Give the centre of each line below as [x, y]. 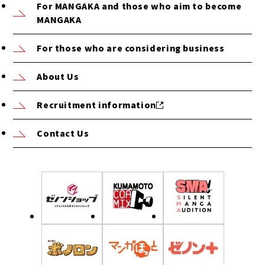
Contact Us [63, 133]
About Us [58, 76]
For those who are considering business [131, 48]
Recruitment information [97, 105]
